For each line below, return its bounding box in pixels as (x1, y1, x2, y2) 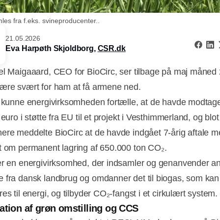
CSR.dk (97, 44, 126, 53)
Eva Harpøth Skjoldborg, (5, 44, 98, 53)
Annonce (114, 199, 141, 207)
